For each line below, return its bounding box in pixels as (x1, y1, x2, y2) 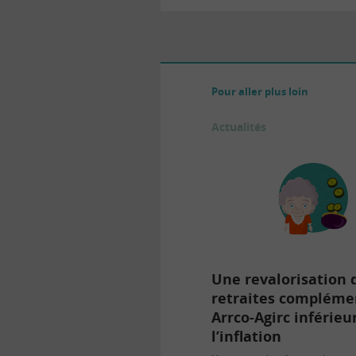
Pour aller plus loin (211, 84, 308, 99)
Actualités (211, 119, 266, 135)
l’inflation (211, 326, 281, 346)
